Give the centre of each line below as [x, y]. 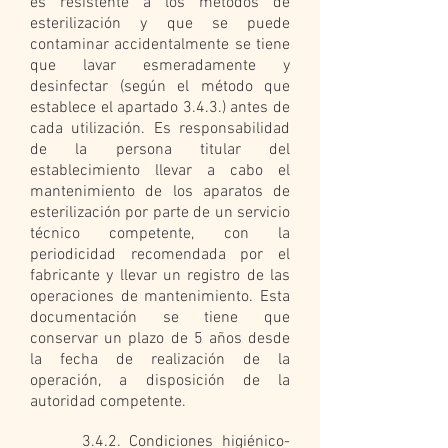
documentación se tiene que [160, 318]
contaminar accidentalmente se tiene [160, 45]
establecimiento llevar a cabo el [160, 171]
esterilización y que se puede [160, 24]
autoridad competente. [108, 402]
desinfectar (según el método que [160, 87]
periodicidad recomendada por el [160, 255]
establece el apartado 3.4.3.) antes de [160, 108]
